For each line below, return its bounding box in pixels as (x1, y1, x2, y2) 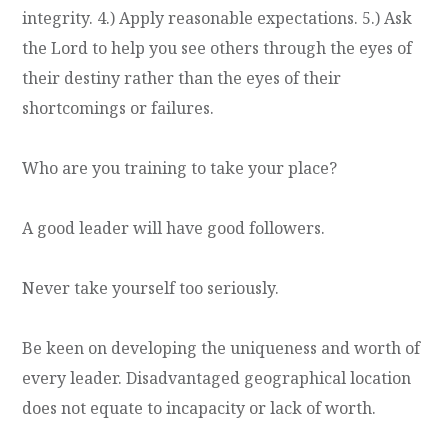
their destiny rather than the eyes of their (22, 66, 342, 89)
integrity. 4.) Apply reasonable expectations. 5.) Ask (22, 6, 413, 29)
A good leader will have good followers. (22, 216, 326, 239)
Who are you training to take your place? (22, 156, 338, 179)
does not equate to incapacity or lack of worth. (22, 396, 377, 419)
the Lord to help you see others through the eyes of (22, 36, 413, 59)
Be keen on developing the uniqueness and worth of (22, 336, 421, 359)
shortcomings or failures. (22, 96, 215, 119)
